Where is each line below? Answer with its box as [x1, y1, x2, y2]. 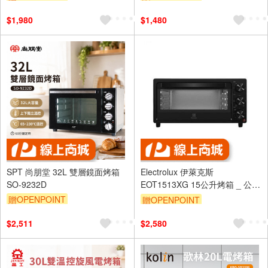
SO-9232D [7, 178, 47, 191]
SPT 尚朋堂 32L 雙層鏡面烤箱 [7, 166, 120, 178]
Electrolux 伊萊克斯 [140, 166, 214, 178]
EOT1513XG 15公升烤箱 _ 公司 [140, 178, 260, 191]
